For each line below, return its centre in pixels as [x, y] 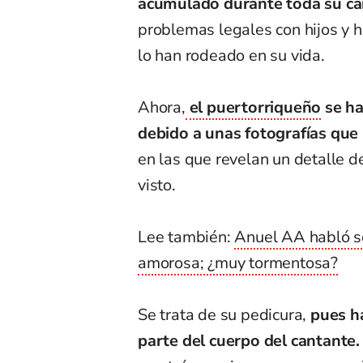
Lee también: [186, 237]
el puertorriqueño [253, 108]
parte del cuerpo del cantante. [249, 341]
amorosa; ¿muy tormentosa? [238, 263]
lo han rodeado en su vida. [231, 56]
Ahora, [162, 108]
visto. [157, 186]
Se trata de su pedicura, [222, 315]
